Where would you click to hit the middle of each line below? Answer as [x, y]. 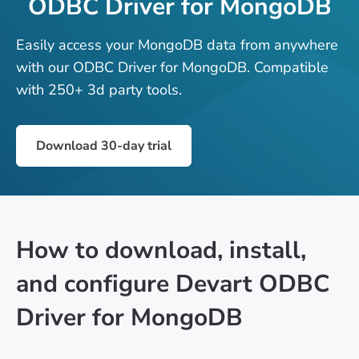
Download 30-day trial [104, 145]
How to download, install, [161, 250]
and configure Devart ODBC [173, 284]
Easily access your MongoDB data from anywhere [177, 44]
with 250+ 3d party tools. [99, 89]
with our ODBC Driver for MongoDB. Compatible [172, 67]
